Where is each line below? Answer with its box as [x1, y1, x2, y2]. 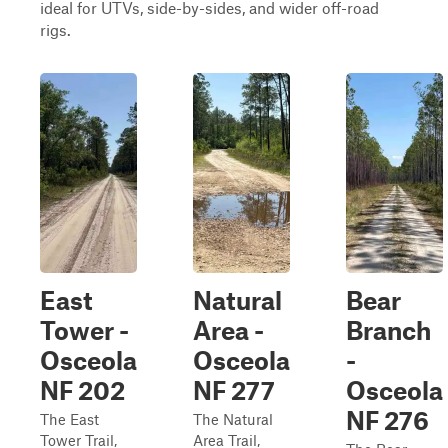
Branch [346, 315, 431, 345]
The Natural [193, 410, 273, 428]
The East [40, 410, 99, 428]
